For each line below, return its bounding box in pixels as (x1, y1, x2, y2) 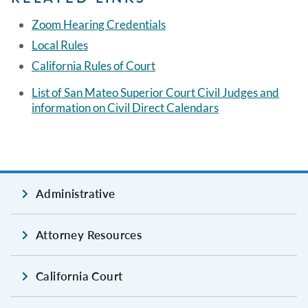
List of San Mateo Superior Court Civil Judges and (32, 85, 279, 100)
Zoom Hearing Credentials (32, 17, 166, 32)
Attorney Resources (36, 228, 142, 243)
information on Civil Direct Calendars (32, 100, 219, 115)
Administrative (36, 186, 115, 201)
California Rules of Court (32, 58, 155, 74)
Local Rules (32, 38, 88, 53)
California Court (36, 269, 123, 284)
